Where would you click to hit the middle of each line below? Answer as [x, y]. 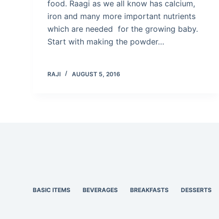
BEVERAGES [100, 190]
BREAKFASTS [150, 190]
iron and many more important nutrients [122, 16]
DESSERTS [197, 190]
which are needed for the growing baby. [123, 29]
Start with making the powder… [106, 41]
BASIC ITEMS [52, 190]
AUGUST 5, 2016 [96, 74]
